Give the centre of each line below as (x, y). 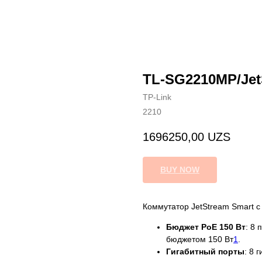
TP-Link (157, 97)
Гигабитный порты (205, 252)
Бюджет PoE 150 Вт (206, 227)
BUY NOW (180, 170)
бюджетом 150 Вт (200, 239)
